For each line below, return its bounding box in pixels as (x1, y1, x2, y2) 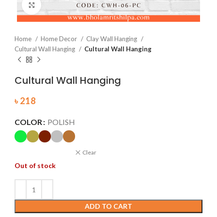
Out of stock (15, 161, 56, 170)
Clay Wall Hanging (86, 35, 139, 43)
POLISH (47, 117, 75, 127)
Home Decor (41, 35, 78, 43)
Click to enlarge (41, 1, 87, 8)
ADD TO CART (85, 202, 132, 210)
